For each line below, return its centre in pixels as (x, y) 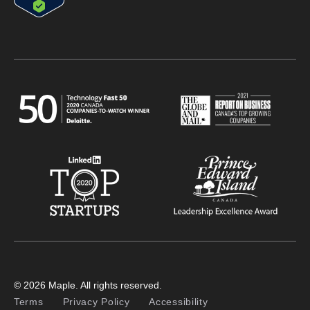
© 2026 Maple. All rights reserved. (88, 285)
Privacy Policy (96, 301)
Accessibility (179, 301)
